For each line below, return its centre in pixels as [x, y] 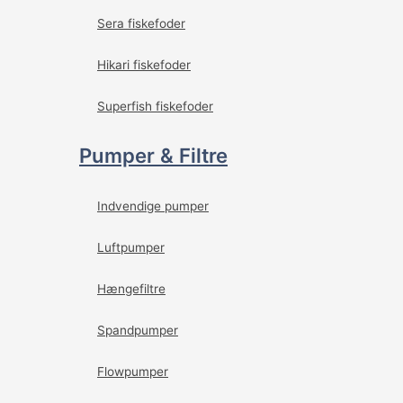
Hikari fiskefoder [144, 64]
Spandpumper [138, 330]
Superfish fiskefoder [155, 106]
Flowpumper [133, 371]
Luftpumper [131, 247]
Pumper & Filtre [153, 156]
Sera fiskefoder [141, 23]
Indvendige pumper [153, 206]
